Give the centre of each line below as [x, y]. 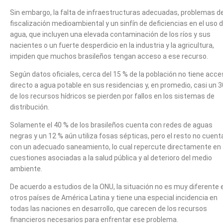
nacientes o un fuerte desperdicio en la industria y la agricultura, [112, 45]
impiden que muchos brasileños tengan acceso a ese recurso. [109, 56]
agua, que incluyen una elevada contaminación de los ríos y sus [110, 34]
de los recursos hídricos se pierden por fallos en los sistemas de [112, 96]
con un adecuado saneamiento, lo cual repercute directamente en [115, 147]
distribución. [30, 107]
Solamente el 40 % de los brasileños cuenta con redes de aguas [111, 125]
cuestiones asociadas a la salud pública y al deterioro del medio [111, 158]
